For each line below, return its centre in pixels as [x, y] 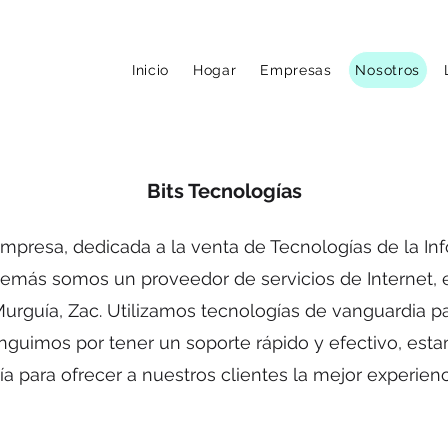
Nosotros [388, 70]
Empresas [296, 70]
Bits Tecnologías [224, 191]
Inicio [150, 70]
